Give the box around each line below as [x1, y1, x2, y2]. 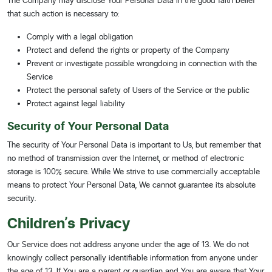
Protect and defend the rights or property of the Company [27, 45, 229, 55]
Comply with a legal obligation [27, 32, 133, 41]
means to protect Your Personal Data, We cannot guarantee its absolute [7, 180, 256, 189]
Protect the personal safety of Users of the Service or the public [27, 85, 250, 95]
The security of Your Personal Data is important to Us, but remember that [7, 140, 261, 149]
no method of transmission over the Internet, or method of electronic [7, 153, 244, 163]
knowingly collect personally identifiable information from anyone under [7, 253, 257, 262]
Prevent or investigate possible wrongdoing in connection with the [27, 58, 257, 68]
